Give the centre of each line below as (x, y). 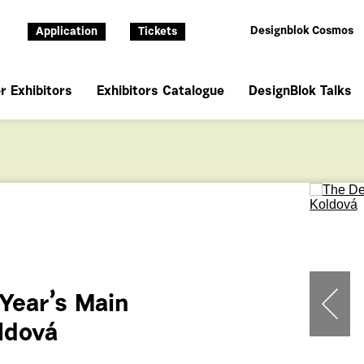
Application (67, 32)
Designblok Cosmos (302, 32)
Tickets (158, 32)
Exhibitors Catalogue (160, 92)
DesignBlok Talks (300, 92)
